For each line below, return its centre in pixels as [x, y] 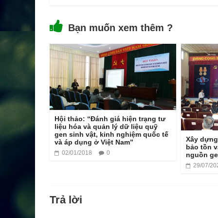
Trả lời [66, 200]
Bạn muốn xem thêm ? [120, 27]
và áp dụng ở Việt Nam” [94, 142]
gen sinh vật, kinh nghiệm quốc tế [111, 135]
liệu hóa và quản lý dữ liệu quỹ [106, 127]
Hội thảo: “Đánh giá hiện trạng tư [110, 119]
